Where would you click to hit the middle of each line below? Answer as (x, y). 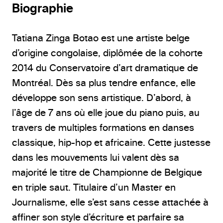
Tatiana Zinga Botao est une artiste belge (101, 38)
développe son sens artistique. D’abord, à (102, 98)
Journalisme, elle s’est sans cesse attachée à (110, 202)
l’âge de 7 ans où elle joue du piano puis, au (106, 112)
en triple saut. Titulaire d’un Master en (94, 187)
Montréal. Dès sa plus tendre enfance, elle (104, 83)
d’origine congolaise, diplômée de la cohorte (107, 53)
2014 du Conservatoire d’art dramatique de (105, 68)
